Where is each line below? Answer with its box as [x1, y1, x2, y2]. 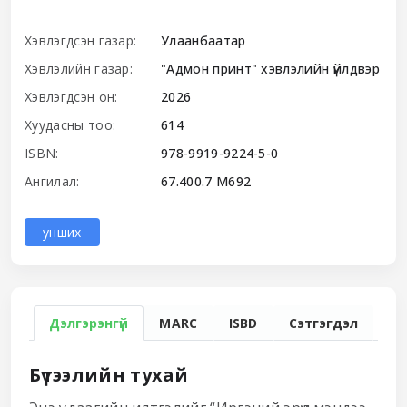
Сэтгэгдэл [288, 313, 358, 332]
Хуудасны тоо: [25, 115, 116, 134]
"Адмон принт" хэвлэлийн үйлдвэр [161, 59, 380, 77]
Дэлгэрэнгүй [49, 313, 129, 332]
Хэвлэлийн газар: [25, 59, 134, 77]
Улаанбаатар [161, 31, 246, 49]
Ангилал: [25, 172, 80, 190]
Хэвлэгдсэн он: [25, 87, 118, 105]
